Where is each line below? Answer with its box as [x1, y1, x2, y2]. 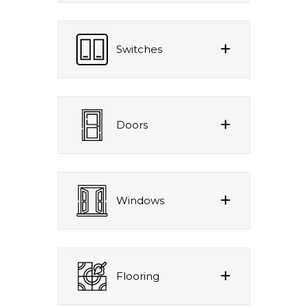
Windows [116, 193, 164, 207]
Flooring [116, 269, 159, 283]
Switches [116, 42, 162, 56]
